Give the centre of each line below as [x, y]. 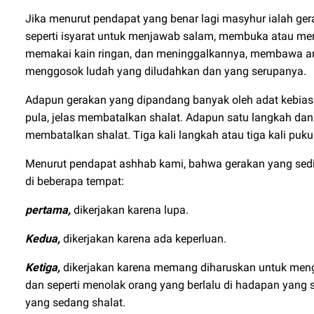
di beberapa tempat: [76, 181]
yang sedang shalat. [75, 302]
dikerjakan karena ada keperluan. [146, 239]
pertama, [48, 210]
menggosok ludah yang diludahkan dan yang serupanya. [167, 71]
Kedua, [44, 239]
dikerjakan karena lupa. [131, 210]
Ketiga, [43, 267]
